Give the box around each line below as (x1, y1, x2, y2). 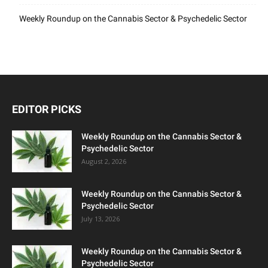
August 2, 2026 (81, 156, 126, 166)
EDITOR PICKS (12, 102, 81, 115)
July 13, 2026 (81, 214, 120, 223)
